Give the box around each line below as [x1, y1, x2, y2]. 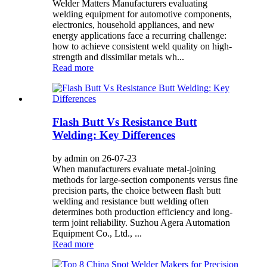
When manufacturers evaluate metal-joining [52, 163, 216, 174]
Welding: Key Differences [52, 129, 175, 142]
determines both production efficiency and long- [52, 206, 232, 217]
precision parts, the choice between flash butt [52, 185, 221, 195]
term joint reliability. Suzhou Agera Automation [52, 217, 230, 228]
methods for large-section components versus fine [52, 174, 238, 185]
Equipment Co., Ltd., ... [52, 228, 142, 238]
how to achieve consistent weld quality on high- [52, 41, 232, 52]
